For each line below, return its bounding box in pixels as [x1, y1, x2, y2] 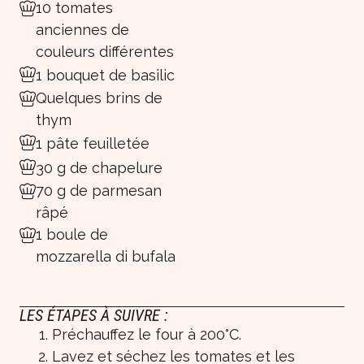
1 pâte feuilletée [36, 134, 149, 152]
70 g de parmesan [36, 182, 162, 200]
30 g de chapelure [36, 158, 162, 176]
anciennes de [36, 21, 129, 39]
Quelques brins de [36, 89, 162, 107]
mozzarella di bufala [36, 248, 175, 266]
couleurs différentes [36, 43, 174, 61]
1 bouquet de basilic [36, 66, 175, 84]
